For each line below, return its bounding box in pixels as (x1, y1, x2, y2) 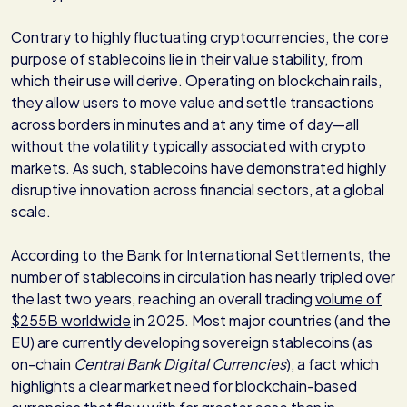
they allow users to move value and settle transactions (11, 93, 374, 113)
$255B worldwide (11, 311, 131, 331)
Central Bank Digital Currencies (74, 354, 286, 374)
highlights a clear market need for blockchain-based (11, 376, 357, 396)
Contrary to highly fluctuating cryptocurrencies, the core (11, 27, 389, 47)
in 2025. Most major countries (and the (131, 311, 391, 331)
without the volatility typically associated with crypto (11, 136, 366, 156)
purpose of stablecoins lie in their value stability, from (11, 49, 362, 69)
